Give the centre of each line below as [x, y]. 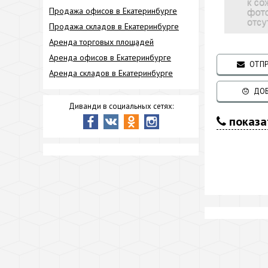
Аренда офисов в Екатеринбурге [110, 57]
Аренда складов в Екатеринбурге [111, 73]
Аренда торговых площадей [101, 42]
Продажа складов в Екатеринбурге [114, 26]
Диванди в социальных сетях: [121, 106]
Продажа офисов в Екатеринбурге [113, 11]
